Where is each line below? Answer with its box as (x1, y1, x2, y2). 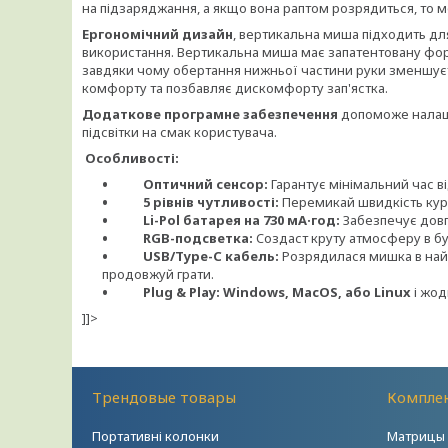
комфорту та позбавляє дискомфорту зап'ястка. (82, 79, 388, 97)
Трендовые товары (92, 387, 237, 407)
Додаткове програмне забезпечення (82, 105, 338, 123)
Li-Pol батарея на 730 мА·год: (143, 211, 340, 229)
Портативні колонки (92, 427, 220, 445)
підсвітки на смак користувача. (82, 123, 277, 141)
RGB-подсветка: (143, 229, 253, 247)
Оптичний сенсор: (143, 175, 268, 193)
